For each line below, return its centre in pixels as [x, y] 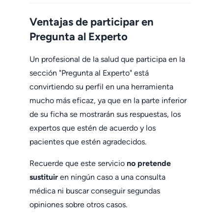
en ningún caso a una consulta [112, 177]
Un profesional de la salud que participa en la [107, 59]
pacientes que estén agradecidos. [88, 141]
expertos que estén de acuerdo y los [93, 128]
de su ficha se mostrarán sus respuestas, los [105, 114]
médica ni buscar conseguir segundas [95, 191]
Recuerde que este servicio [78, 163]
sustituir [44, 177]
